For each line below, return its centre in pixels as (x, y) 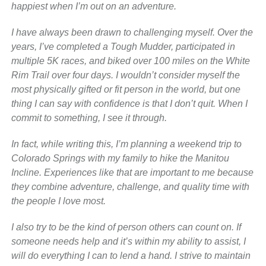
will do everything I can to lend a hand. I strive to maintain (131, 255)
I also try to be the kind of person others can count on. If (126, 227)
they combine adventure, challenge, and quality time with (130, 186)
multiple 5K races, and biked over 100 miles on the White (130, 61)
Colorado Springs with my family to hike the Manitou (120, 158)
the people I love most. (58, 201)
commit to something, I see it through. (89, 118)
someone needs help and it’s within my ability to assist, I (128, 241)
